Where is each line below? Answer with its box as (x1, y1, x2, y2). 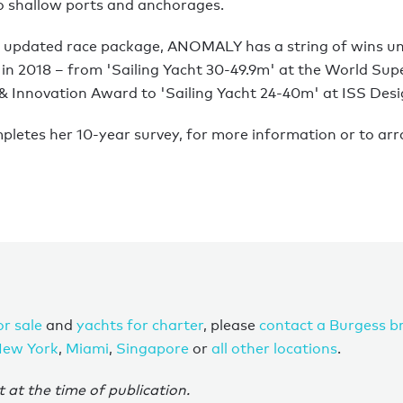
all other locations (211, 339, 337, 357)
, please (203, 316, 259, 334)
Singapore (116, 339, 189, 357)
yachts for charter (76, 316, 203, 334)
